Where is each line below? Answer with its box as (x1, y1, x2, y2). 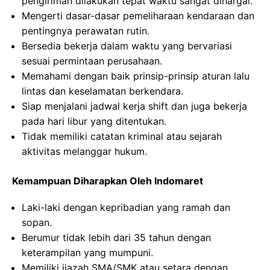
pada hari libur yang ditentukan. (22, 115, 166, 127)
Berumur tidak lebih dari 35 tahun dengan (22, 231, 211, 243)
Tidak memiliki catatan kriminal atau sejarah (22, 130, 222, 142)
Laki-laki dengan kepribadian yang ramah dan (22, 201, 230, 213)
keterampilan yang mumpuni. (22, 246, 153, 259)
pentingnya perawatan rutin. (22, 25, 149, 37)
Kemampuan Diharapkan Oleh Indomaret (12, 175, 203, 187)
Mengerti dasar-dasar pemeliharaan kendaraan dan (22, 10, 254, 22)
